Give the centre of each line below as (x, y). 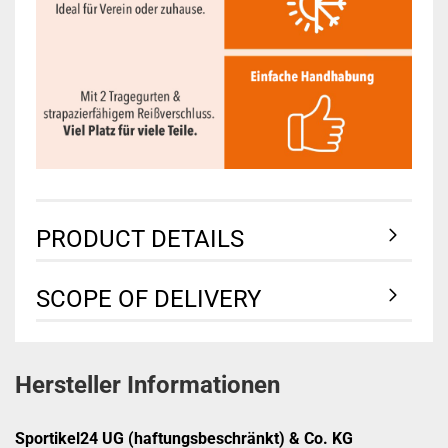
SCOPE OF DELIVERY (148, 298)
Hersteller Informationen (147, 385)
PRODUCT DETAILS (139, 238)
